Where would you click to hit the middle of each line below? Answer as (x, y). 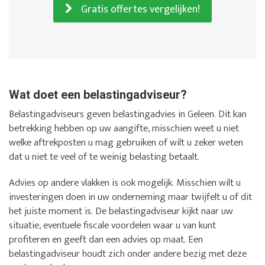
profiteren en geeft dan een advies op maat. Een (106, 239)
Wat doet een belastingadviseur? (98, 94)
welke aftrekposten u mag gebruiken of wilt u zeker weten (126, 142)
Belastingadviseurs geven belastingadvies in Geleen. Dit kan (128, 114)
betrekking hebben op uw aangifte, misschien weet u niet (124, 128)
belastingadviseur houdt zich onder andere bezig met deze (128, 253)
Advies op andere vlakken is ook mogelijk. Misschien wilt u (125, 182)
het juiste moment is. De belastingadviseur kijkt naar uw (121, 211)
